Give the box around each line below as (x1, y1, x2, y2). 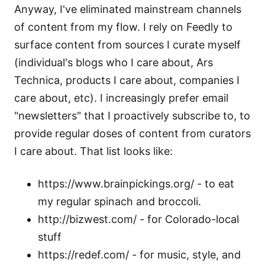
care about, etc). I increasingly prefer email (14, 91, 228, 104)
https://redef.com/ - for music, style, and (38, 248, 241, 261)
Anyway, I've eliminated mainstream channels (14, 2, 241, 15)
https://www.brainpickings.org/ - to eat (38, 177, 234, 190)
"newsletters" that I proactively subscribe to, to (14, 109, 250, 122)
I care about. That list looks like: (14, 144, 173, 157)
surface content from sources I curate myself (14, 38, 241, 51)
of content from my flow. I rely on (14, 20, 186, 33)
